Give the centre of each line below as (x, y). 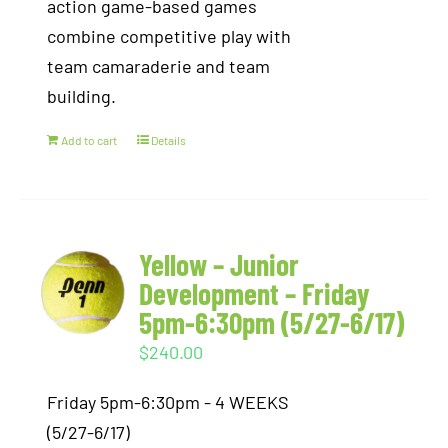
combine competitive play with (169, 36)
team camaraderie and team (159, 66)
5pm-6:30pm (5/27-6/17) (272, 322)
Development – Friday (255, 293)
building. (82, 96)
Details (169, 140)
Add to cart (89, 140)
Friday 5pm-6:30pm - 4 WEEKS (168, 402)
